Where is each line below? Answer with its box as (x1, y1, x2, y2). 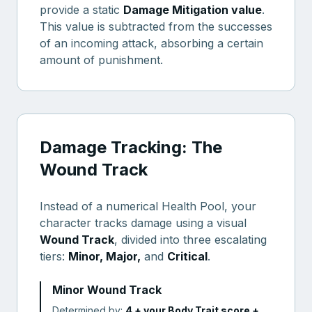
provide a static (40, 3, 123, 17)
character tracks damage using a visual (40, 216, 247, 230)
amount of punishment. (40, 53, 163, 67)
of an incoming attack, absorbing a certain (40, 36, 263, 50)
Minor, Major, (68, 249, 141, 263)
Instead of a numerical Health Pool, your (40, 199, 256, 213)
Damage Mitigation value (123, 3, 262, 17)
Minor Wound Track (52, 283, 162, 297)
